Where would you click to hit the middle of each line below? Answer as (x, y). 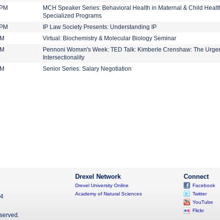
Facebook (204, 185)
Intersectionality (64, 57)
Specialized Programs (72, 16)
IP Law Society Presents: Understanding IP (100, 27)
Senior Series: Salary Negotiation (87, 69)
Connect (196, 177)
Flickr (198, 210)
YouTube (203, 202)
